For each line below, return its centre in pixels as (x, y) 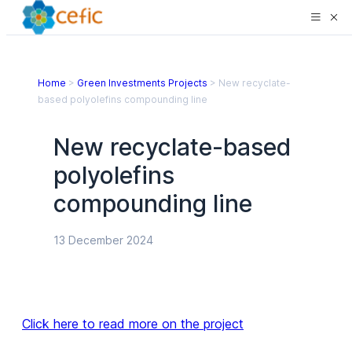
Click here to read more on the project (133, 324)
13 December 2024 (103, 240)
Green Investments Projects (142, 83)
